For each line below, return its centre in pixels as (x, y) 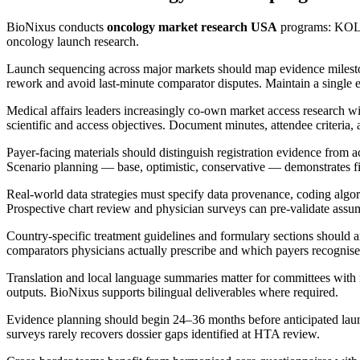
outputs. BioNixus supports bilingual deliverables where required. (172, 292)
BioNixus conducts (57, 27)
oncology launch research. (73, 41)
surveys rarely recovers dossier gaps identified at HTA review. (163, 333)
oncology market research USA (192, 27)
